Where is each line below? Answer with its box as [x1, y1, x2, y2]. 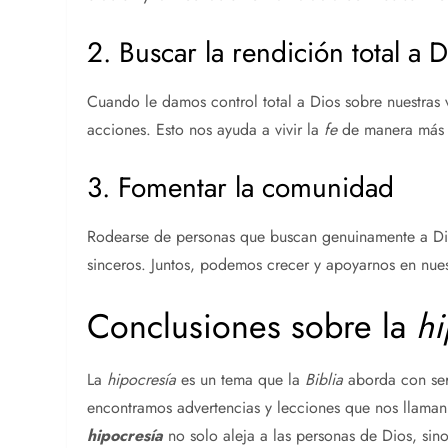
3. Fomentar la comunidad [87, 166, 395, 208]
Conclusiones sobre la [87, 301, 417, 351]
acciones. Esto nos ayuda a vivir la [87, 117, 325, 141]
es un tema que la [176, 367, 306, 391]
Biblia [305, 367, 344, 391]
